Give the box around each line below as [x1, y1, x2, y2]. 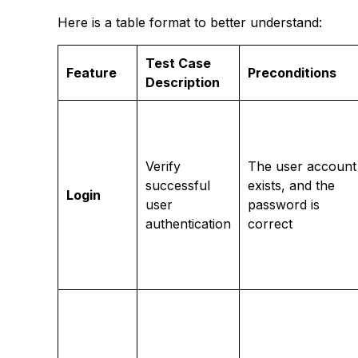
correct [248, 215, 292, 232]
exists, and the [248, 177, 335, 193]
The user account [248, 157, 356, 174]
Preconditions [248, 64, 336, 81]
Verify [145, 157, 181, 174]
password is [248, 196, 320, 213]
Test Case [145, 54, 211, 71]
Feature [66, 64, 117, 81]
